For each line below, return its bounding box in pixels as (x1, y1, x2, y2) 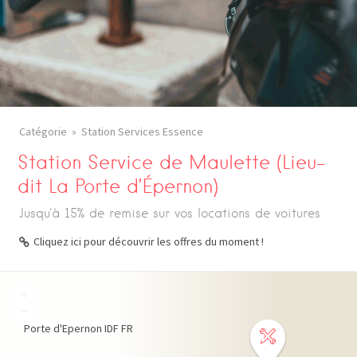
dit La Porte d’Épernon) (18, 175, 219, 198)
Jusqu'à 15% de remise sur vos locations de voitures (19, 206, 320, 221)
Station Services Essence (81, 124, 203, 139)
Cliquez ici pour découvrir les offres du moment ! (33, 234, 264, 249)
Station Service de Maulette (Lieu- (18, 151, 326, 174)
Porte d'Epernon (24, 321, 102, 335)
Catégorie (19, 124, 67, 139)
